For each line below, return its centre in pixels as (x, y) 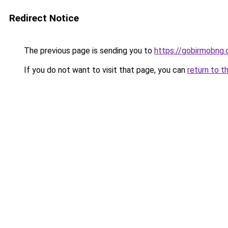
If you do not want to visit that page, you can (105, 70)
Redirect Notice (44, 18)
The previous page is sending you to (88, 51)
